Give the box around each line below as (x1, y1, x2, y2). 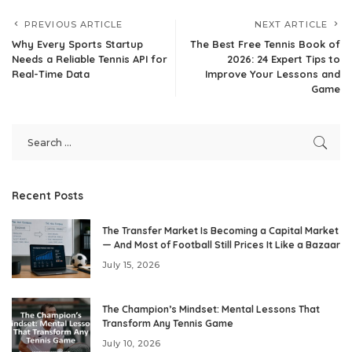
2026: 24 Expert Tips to (227, 53, 340, 66)
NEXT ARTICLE (254, 19, 328, 31)
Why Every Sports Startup (12, 38, 143, 51)
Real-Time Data (12, 68, 90, 81)
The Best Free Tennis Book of (190, 38, 340, 51)
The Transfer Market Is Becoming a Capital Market (102, 225, 339, 237)
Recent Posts (12, 189, 83, 203)
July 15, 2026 (102, 258, 160, 270)
